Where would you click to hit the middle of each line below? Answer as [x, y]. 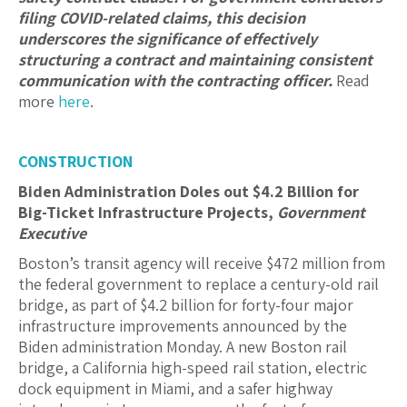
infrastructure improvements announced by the [183, 326]
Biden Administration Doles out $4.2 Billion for [189, 192]
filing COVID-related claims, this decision [162, 18]
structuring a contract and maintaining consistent [195, 60]
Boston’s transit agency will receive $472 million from [202, 263]
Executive [52, 233]
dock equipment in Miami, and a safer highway [175, 389]
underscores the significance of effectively [168, 39]
